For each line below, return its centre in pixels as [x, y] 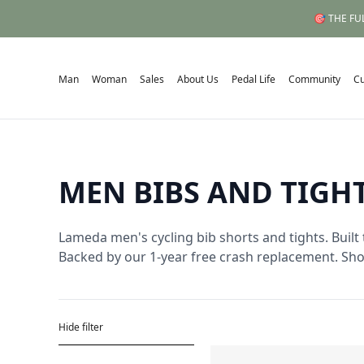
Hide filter [81, 327]
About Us [198, 79]
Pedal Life [253, 79]
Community [314, 79]
